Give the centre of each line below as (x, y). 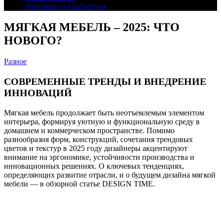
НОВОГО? (33, 40)
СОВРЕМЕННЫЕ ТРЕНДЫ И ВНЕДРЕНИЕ (105, 81)
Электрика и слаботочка (65, 6)
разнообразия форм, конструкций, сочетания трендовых (98, 139)
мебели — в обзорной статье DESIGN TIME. (79, 184)
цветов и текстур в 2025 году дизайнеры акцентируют (96, 148)
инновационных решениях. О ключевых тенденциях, (94, 166)
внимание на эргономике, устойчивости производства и (99, 157)
